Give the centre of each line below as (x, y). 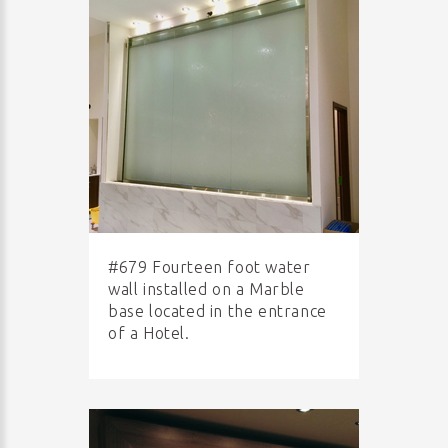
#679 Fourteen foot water (209, 267)
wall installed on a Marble (206, 289)
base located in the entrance (217, 311)
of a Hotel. (149, 333)
